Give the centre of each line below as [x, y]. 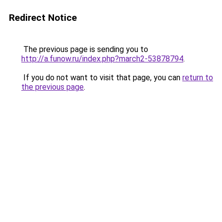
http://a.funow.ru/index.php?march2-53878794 [102, 59]
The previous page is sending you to [85, 49]
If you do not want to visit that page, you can [102, 78]
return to [198, 78]
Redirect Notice [43, 18]
